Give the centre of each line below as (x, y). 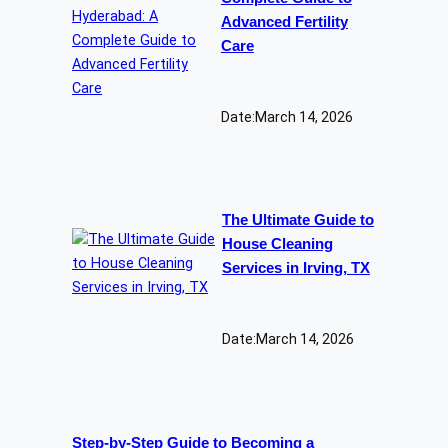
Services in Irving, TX (295, 268)
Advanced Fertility (284, 21)
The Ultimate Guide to (297, 220)
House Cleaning (277, 244)
